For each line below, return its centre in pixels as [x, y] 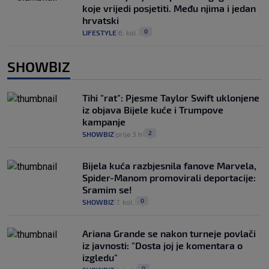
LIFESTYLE [99, 33]
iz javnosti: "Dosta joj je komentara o [162, 246]
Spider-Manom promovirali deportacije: [169, 178]
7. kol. [125, 202]
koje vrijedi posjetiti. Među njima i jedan [169, 8]
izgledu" [100, 258]
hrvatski [101, 20]
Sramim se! [107, 190]
